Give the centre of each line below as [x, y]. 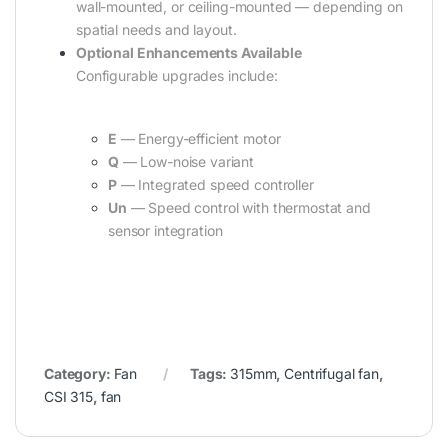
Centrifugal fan [332, 373]
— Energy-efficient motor [198, 138]
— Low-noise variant [186, 161]
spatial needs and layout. [156, 30]
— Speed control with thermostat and [248, 207]
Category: [79, 373]
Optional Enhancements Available [189, 53]
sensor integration [165, 230]
